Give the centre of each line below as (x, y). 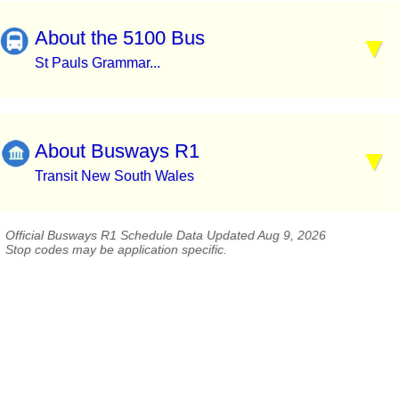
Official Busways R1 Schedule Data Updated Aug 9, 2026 (166, 236)
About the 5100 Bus (120, 37)
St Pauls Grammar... (98, 62)
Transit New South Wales (114, 176)
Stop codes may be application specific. (116, 250)
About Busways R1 (117, 151)
